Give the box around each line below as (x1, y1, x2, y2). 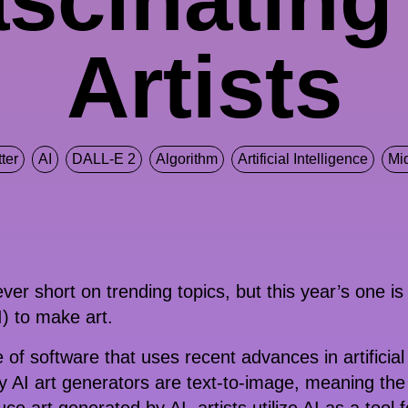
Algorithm (155, 151, 218, 167)
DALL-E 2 (71, 151, 136, 167)
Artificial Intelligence (237, 151, 368, 167)
